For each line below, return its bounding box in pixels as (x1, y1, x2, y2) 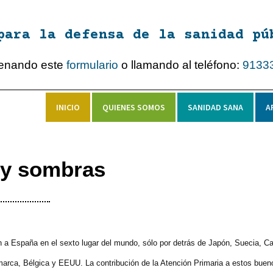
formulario (66, 58, 119, 71)
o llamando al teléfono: (118, 58, 243, 71)
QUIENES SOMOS (102, 102, 165, 113)
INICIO (56, 102, 80, 113)
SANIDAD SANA (188, 102, 243, 113)
